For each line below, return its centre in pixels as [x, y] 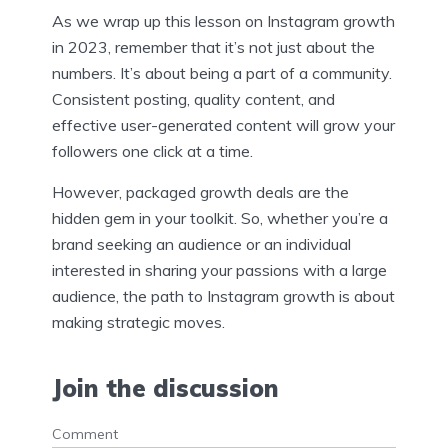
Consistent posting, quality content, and [193, 99]
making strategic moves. [138, 322]
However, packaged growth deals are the [200, 192]
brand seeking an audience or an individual [201, 244]
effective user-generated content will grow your [223, 125]
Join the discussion [165, 387]
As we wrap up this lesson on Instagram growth [223, 21]
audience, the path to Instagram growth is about [223, 296]
